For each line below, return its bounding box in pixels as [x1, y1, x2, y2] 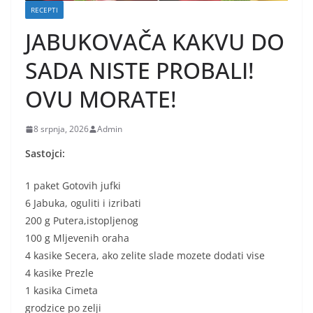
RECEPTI [31, 5, 58, 15]
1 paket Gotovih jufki [25, 179, 121, 193]
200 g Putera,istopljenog [25, 214, 138, 228]
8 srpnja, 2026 [34, 123, 89, 136]
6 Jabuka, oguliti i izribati [25, 196, 141, 210]
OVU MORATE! [25, 84, 177, 115]
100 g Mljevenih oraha [25, 231, 129, 245]
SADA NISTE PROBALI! [25, 55, 254, 86]
